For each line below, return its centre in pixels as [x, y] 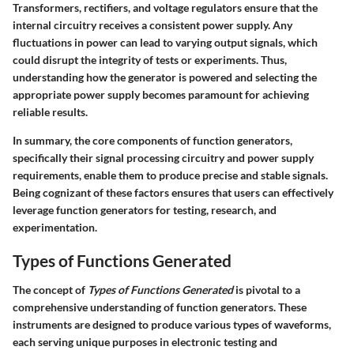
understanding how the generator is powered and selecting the [165, 77]
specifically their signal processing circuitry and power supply [163, 157]
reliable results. [50, 111]
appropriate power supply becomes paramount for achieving [161, 94]
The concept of [50, 290]
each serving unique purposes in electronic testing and [145, 342]
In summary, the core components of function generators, [153, 140]
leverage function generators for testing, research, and [145, 209]
